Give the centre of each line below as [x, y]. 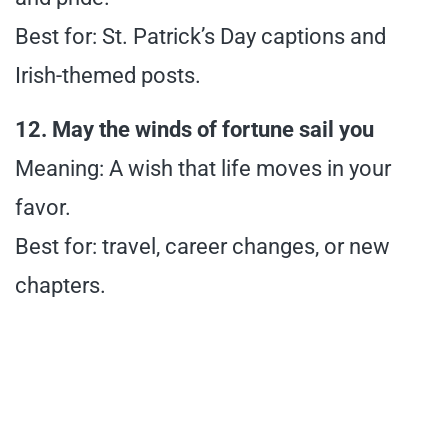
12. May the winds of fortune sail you [194, 130]
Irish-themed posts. [108, 76]
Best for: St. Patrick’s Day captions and [200, 37]
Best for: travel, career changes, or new [202, 247]
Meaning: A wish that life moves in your [203, 169]
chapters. [60, 286]
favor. [43, 208]
